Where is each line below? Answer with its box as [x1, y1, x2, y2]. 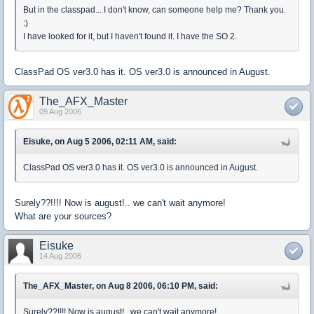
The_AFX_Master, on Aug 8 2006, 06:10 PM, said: [23, 281, 218, 292]
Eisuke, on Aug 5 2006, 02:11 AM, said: [23, 137, 177, 147]
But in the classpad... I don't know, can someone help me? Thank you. [23, 5, 286, 15]
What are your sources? [15, 211, 111, 222]
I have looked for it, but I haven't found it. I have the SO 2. [23, 32, 237, 42]
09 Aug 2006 [39, 107, 81, 116]
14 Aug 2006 [39, 252, 81, 261]
